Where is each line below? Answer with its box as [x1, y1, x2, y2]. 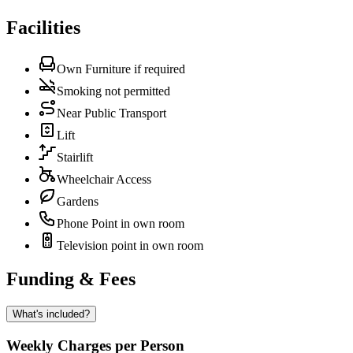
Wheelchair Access [57, 172, 151, 186]
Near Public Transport [57, 106, 166, 120]
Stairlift [57, 150, 93, 164]
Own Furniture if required [57, 61, 185, 76]
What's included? [13, 307, 90, 320]
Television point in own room [57, 238, 203, 252]
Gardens [57, 194, 98, 208]
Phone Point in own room [57, 216, 184, 230]
